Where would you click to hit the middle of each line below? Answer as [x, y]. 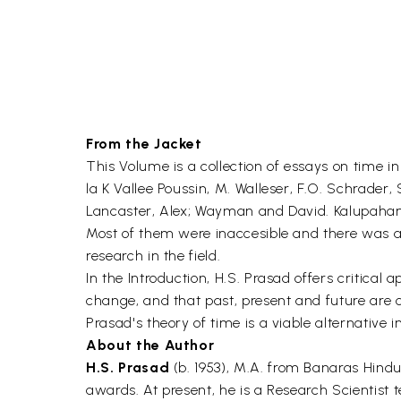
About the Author [150, 345]
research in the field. [154, 256]
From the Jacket [144, 144]
